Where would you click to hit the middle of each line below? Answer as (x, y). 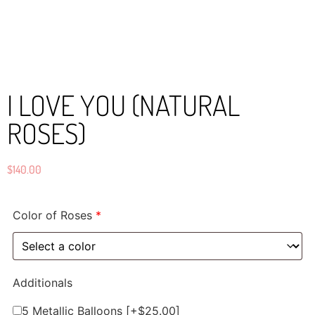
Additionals (43, 283)
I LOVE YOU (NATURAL (123, 104)
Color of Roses (52, 216)
